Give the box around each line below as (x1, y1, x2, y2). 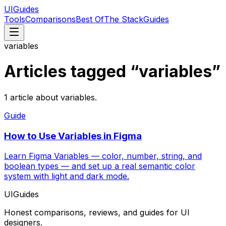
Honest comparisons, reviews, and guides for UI (4, 207, 190, 218)
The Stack (104, 14, 143, 24)
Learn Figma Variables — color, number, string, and (4, 151, 202, 161)
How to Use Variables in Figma (4, 130, 142, 142)
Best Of (76, 14, 104, 24)
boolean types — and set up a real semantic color (4, 161, 195, 172)
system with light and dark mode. (4, 171, 129, 182)
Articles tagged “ (4, 62, 139, 82)
